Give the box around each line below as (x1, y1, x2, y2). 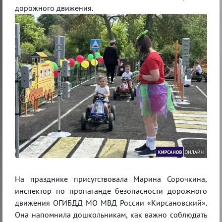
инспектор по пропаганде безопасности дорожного (15, 185, 207, 196)
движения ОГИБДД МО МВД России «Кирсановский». (15, 197, 207, 208)
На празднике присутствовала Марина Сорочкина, (15, 173, 207, 184)
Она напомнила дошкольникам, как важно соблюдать (15, 209, 207, 220)
